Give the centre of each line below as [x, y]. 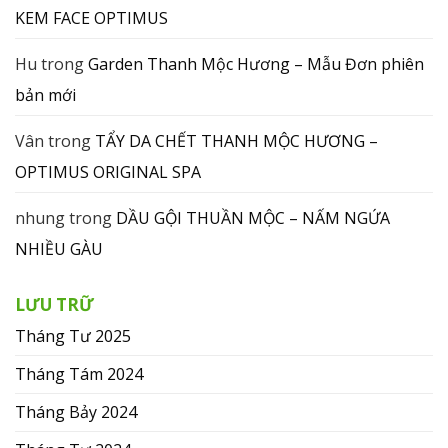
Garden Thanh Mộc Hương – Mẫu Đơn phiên [256, 63]
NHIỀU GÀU [59, 248]
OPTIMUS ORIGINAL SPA [108, 171]
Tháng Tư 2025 [73, 335]
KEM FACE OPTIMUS [91, 17]
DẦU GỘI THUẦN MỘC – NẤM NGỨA [253, 217]
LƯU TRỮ [54, 304]
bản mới [45, 94]
